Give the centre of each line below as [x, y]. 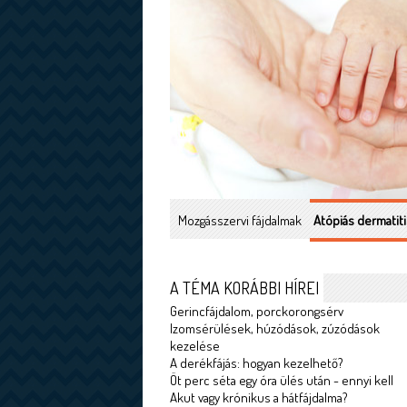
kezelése [195, 346]
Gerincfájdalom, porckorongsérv [257, 311]
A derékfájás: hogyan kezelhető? [257, 363]
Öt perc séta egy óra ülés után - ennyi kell [282, 380]
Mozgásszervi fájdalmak [240, 220]
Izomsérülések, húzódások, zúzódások [275, 328]
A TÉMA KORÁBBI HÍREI [244, 288]
